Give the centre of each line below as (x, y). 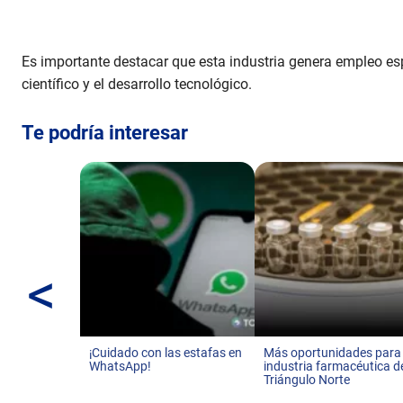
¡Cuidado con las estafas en (166, 353)
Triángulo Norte (307, 380)
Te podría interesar (105, 133)
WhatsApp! (120, 366)
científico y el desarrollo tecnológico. (137, 85)
